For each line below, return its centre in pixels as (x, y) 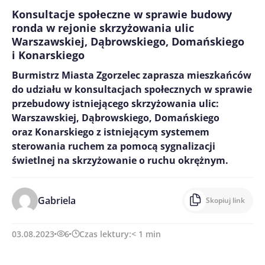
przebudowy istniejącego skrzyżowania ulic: (115, 103)
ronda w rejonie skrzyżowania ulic (103, 28)
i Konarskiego (48, 55)
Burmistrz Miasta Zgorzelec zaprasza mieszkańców (132, 75)
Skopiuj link (225, 200)
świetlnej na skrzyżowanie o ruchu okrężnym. (120, 160)
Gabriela (57, 200)
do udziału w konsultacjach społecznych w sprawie (132, 89)
